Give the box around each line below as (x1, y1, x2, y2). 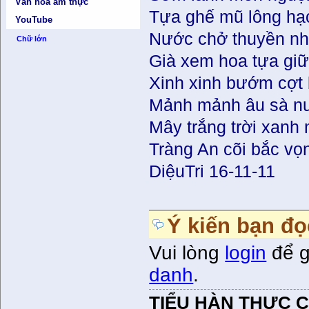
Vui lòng (149, 242, 226, 264)
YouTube (15, 14, 53, 26)
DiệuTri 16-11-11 (149, 162, 276, 181)
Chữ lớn (16, 34, 47, 43)
